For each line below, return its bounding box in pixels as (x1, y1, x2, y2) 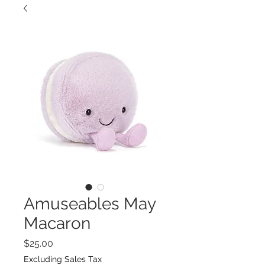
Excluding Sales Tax (24, 254, 102, 264)
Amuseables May (24, 194, 156, 214)
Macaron (24, 214, 91, 233)
